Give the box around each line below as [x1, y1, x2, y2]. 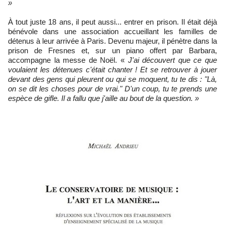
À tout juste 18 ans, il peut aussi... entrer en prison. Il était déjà [8, 17, 217, 26]
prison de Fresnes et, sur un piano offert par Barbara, [8, 46, 217, 55]
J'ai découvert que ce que [125, 55, 217, 64]
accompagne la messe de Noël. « [8, 55, 125, 64]
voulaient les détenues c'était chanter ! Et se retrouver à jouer [8, 65, 217, 74]
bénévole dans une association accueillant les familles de [8, 27, 217, 36]
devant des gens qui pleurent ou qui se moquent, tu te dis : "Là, [8, 74, 217, 83]
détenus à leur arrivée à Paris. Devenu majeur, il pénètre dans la [8, 36, 217, 45]
